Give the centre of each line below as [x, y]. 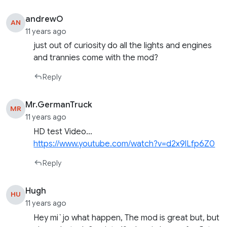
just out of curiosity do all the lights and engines [123, 46]
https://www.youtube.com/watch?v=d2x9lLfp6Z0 [124, 144]
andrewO [44, 19]
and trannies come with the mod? [96, 58]
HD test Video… [63, 132]
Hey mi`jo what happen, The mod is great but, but [127, 218]
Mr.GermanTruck [59, 105]
